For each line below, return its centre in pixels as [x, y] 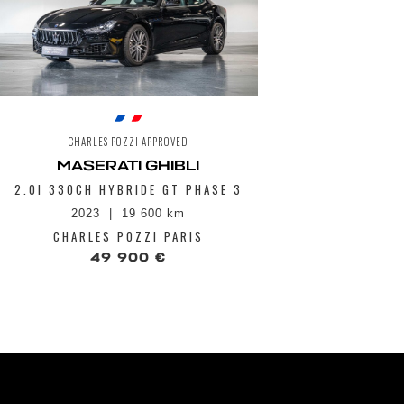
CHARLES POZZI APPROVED [128, 142]
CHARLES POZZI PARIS [128, 237]
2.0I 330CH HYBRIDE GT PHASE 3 [128, 190]
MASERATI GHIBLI [128, 166]
